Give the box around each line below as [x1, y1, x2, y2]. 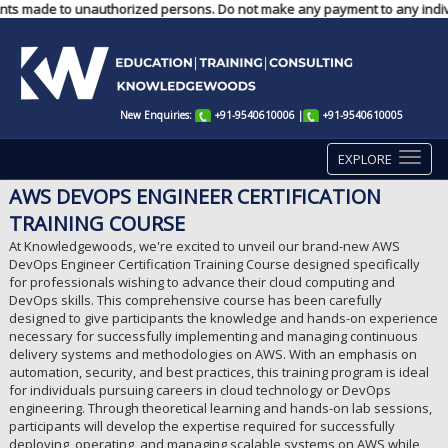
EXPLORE [338, 150, 392, 168]
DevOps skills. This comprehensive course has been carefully [8, 291, 382, 309]
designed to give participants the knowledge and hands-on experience [8, 309, 438, 327]
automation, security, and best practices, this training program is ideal [8, 363, 429, 381]
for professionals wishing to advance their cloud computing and [8, 273, 395, 291]
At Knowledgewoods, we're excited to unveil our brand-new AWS [8, 237, 400, 255]
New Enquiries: [120, 108, 195, 122]
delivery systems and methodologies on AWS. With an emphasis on [8, 345, 417, 363]
